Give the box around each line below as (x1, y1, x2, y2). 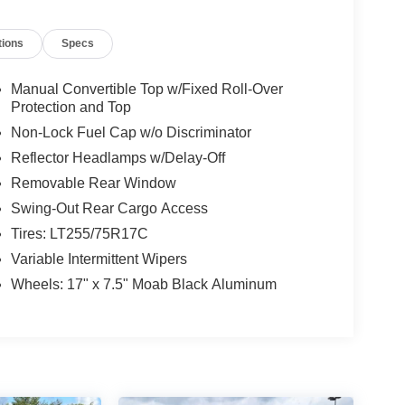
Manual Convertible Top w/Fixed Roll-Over (10, 81, 283, 98)
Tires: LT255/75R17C (10, 226, 148, 242)
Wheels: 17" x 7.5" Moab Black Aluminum (10, 277, 277, 293)
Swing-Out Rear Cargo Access (10, 201, 208, 217)
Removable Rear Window (10, 175, 176, 192)
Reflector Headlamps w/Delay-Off (10, 150, 225, 166)
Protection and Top (10, 99, 131, 116)
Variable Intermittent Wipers (10, 251, 187, 268)
